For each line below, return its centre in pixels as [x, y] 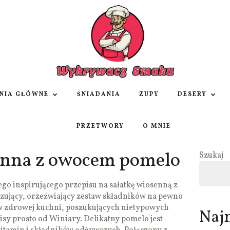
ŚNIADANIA [99, 95]
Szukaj [211, 156]
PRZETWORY [100, 127]
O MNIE [157, 127]
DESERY [192, 95]
